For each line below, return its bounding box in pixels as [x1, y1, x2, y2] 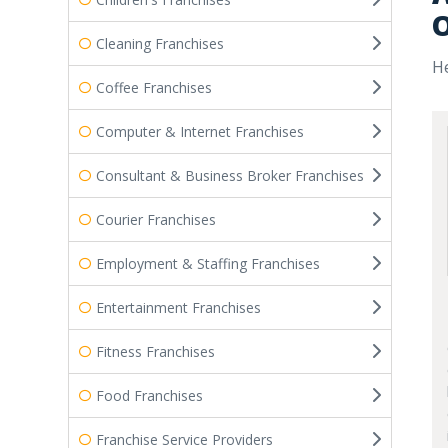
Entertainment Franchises [96, 297, 261, 317]
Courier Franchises [96, 209, 216, 229]
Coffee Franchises [96, 77, 212, 97]
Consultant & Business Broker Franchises [96, 165, 364, 185]
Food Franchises [96, 385, 203, 405]
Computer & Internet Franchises [96, 121, 304, 141]
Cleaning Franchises [96, 33, 224, 53]
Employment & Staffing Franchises [96, 253, 320, 273]
